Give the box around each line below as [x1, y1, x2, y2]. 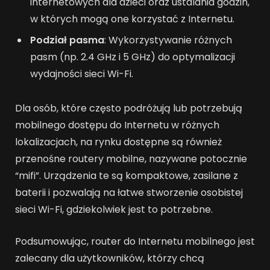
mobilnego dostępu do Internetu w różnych [15, 118, 219, 132]
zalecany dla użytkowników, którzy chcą [15, 251, 204, 265]
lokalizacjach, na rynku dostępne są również [15, 134, 222, 149]
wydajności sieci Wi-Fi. [30, 67, 133, 81]
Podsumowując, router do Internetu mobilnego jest [15, 234, 255, 248]
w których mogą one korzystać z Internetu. [30, 12, 234, 27]
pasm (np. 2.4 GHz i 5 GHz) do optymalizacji [30, 50, 235, 64]
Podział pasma [30, 33, 104, 48]
